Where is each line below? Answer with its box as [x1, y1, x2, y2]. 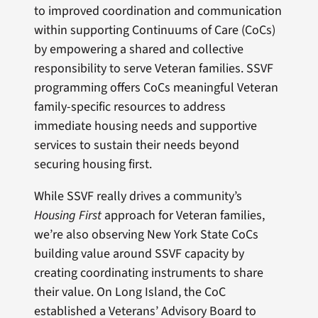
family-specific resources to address [33, 98, 226, 116]
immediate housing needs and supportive [33, 117, 257, 136]
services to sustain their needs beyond [33, 136, 239, 155]
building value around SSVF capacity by [33, 245, 244, 263]
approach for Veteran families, [101, 207, 265, 225]
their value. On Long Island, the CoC [33, 283, 226, 302]
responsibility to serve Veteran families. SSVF [33, 60, 273, 78]
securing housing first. [33, 155, 152, 174]
